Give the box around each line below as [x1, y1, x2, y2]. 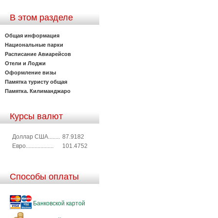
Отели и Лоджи [5, 60, 46, 66]
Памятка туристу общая [5, 78, 67, 85]
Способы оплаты [10, 171, 79, 182]
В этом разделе [10, 13, 73, 22]
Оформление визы [5, 69, 56, 75]
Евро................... [12, 142, 54, 149]
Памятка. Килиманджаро [5, 88, 71, 94]
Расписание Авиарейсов [5, 51, 71, 57]
